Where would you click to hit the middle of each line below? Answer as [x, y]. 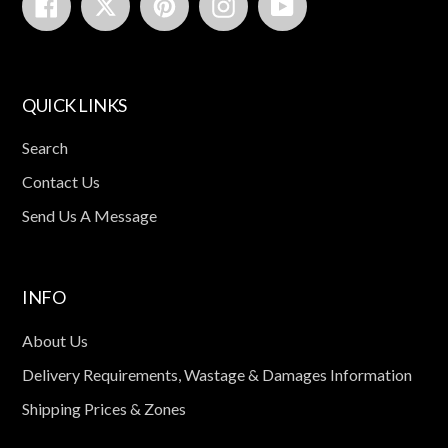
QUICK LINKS [74, 104]
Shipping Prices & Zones [104, 408]
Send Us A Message [89, 215]
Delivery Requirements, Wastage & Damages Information [217, 374]
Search [45, 147]
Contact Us [61, 181]
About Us [55, 340]
